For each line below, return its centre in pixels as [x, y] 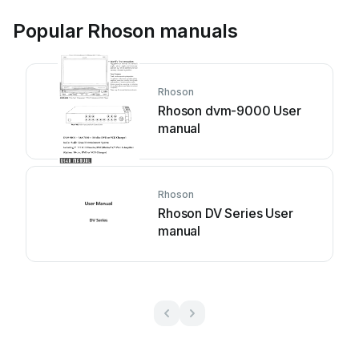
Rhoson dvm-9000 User [230, 111]
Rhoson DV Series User [226, 213]
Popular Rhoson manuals [125, 31]
